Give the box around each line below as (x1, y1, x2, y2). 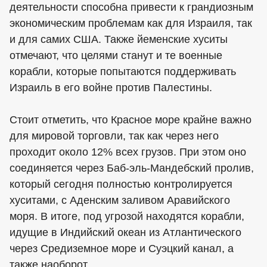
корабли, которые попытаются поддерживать (10, 66, 236, 78)
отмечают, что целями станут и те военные (10, 49, 222, 62)
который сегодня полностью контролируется (10, 178, 232, 191)
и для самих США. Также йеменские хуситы (10, 33, 228, 46)
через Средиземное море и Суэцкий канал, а (10, 243, 234, 255)
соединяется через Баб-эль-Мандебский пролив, (10, 162, 254, 175)
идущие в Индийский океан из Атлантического (10, 226, 241, 239)
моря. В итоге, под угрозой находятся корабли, (10, 210, 244, 223)
